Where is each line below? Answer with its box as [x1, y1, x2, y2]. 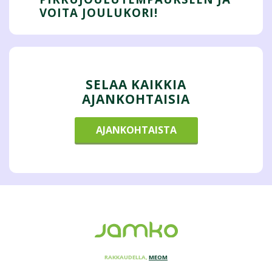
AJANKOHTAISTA [95, 123, 177, 137]
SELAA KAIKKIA [86, 76, 186, 93]
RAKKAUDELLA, [104, 253, 149, 261]
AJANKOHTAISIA [82, 90, 190, 108]
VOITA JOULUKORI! [39, 5, 158, 21]
